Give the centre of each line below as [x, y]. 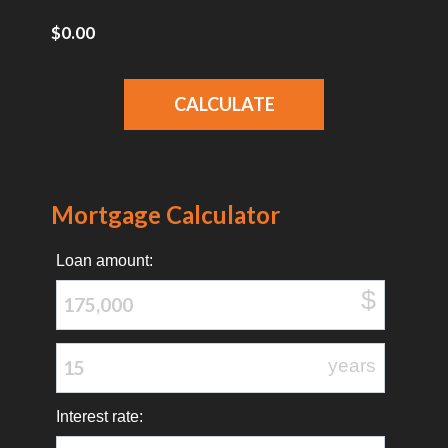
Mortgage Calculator [165, 214]
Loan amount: [104, 260]
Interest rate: [99, 416]
